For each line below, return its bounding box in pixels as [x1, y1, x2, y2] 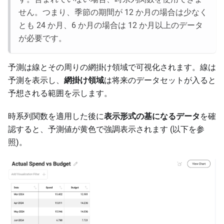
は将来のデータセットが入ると [104, 75, 216, 85]
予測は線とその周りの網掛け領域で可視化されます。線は [8, 62, 216, 72]
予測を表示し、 [8, 75, 64, 85]
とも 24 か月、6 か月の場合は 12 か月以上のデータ [18, 20, 203, 30]
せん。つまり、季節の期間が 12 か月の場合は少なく [18, 7, 207, 17]
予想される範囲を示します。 [8, 88, 112, 98]
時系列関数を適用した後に [8, 111, 104, 121]
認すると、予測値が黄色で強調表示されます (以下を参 [8, 124, 204, 134]
